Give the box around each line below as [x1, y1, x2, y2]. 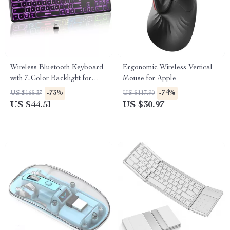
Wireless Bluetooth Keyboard [10, 64, 103, 71]
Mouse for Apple [123, 75, 176, 82]
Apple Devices [10, 86, 56, 93]
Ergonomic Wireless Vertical [123, 64, 213, 71]
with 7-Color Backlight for [10, 75, 91, 82]
